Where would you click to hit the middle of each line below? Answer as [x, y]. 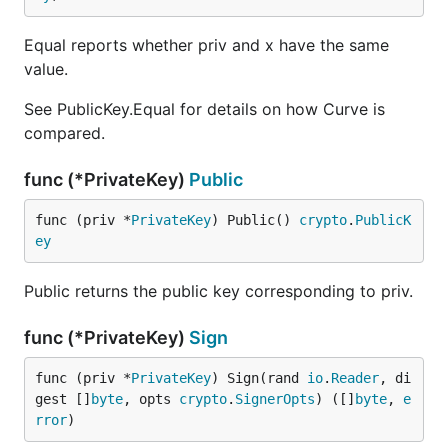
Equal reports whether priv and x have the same [206, 45]
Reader [355, 378]
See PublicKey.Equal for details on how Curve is [204, 109]
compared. [64, 133]
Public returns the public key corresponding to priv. [218, 291]
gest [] [63, 399]
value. [46, 69]
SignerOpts [275, 399]
